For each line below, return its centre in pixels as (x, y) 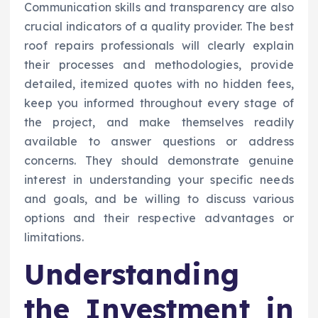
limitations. (54, 237)
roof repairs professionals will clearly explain (159, 46)
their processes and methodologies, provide (159, 65)
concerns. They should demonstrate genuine (159, 161)
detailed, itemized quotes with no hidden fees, (159, 84)
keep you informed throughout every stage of (159, 103)
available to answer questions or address (159, 142)
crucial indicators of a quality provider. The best (159, 27)
